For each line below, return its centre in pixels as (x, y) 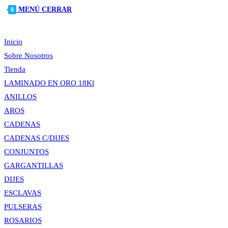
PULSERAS (23, 207)
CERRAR (57, 9)
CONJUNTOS (26, 152)
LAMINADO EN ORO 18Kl (49, 83)
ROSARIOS (23, 220)
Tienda (15, 69)
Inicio (13, 42)
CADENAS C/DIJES (37, 138)
